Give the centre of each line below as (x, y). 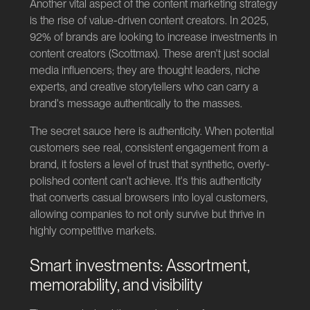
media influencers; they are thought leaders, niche (145, 71)
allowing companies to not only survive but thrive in (147, 215)
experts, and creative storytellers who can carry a (144, 87)
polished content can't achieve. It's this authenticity (145, 181)
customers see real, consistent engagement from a (148, 148)
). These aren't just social (212, 54)
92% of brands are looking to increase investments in (153, 37)
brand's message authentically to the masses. (136, 104)
